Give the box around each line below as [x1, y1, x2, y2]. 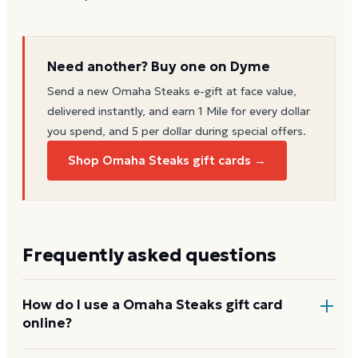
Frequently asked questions [22, 243, 277, 266]
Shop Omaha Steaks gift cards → [68, 152, 266, 168]
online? [22, 313, 72, 332]
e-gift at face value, [190, 83, 296, 98]
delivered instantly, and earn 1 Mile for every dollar [47, 103, 310, 118]
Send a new [47, 83, 112, 98]
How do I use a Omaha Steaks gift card [22, 295, 283, 313]
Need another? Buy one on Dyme [47, 57, 270, 75]
